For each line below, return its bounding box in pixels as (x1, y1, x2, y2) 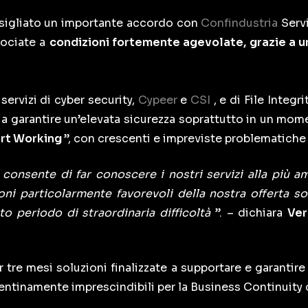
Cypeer (137, 93, 181, 108)
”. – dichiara (214, 206, 287, 221)
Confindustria (201, 16, 282, 31)
